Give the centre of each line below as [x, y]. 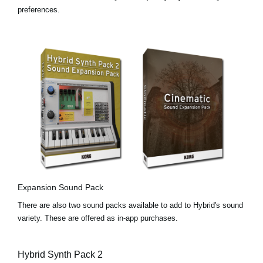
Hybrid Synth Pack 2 [60, 255]
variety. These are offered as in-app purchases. [98, 218]
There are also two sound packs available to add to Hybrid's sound [130, 205]
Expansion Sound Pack [60, 188]
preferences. [39, 9]
